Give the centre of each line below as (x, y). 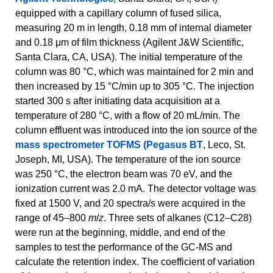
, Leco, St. (224, 145)
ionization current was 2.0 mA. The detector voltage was (136, 189)
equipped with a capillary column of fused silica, (118, 13)
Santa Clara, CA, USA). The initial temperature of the (129, 57)
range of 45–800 (52, 218)
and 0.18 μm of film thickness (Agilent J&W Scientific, (129, 43)
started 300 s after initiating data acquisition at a (118, 101)
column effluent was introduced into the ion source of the (136, 130)
